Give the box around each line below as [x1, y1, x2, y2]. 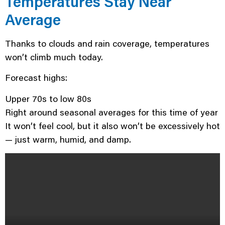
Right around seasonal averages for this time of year [5, 105, 218, 118]
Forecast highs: [5, 71, 67, 84]
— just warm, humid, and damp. [5, 133, 134, 145]
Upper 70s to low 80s [5, 92, 91, 104]
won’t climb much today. [5, 50, 103, 63]
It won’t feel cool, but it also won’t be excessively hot [5, 119, 220, 132]
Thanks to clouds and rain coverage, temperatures [5, 37, 209, 49]
